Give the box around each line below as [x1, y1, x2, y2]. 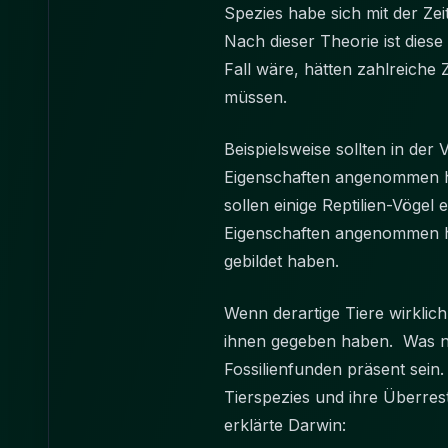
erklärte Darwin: [224, 415, 351, 435]
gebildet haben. [224, 251, 349, 271]
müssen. [224, 87, 297, 107]
